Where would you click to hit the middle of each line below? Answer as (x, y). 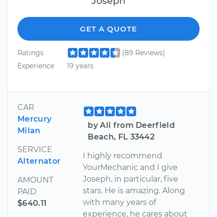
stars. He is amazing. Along (134, 191)
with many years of (120, 202)
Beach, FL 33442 (121, 137)
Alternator (39, 161)
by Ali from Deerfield (132, 125)
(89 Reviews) (143, 53)
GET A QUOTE (108, 29)
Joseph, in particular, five (131, 179)
